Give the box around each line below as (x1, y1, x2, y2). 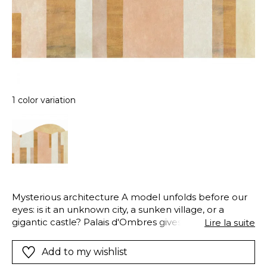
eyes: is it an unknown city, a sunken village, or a (12, 203, 224, 215)
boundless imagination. (12, 228, 116, 240)
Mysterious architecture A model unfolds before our (12, 191, 247, 203)
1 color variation (12, 95, 76, 105)
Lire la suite (204, 216, 255, 228)
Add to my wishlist (42, 246, 128, 258)
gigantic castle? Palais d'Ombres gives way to (12, 216, 214, 228)
